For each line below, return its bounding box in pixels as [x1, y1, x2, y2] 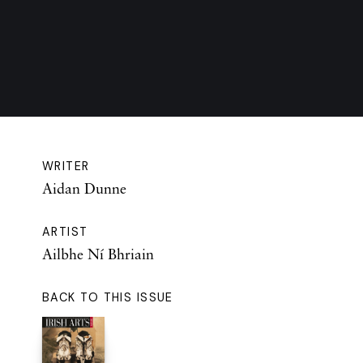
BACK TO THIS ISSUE [42, 290, 173, 305]
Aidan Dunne [42, 179, 126, 198]
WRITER [42, 159, 90, 174]
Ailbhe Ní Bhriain [42, 245, 154, 263]
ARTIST [42, 224, 88, 240]
